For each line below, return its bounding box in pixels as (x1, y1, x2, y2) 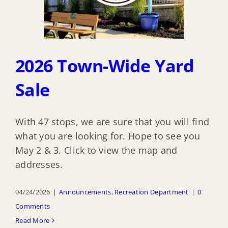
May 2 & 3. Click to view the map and (15, 144, 178, 156)
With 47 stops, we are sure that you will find (15, 115, 210, 128)
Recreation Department (115, 187, 189, 196)
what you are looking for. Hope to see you (15, 129, 201, 142)
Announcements (59, 187, 111, 196)
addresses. (15, 158, 63, 170)
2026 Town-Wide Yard (15, 53, 194, 77)
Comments (15, 201, 50, 211)
